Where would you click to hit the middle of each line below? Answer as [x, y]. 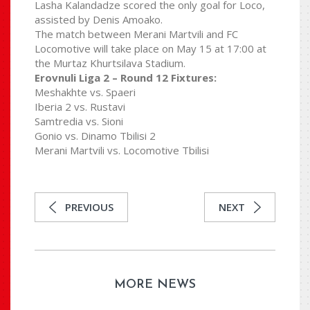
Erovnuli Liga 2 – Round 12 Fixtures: [126, 78]
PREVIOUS [89, 207]
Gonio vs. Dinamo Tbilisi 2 [95, 136]
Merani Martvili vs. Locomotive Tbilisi [122, 151]
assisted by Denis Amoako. [99, 20]
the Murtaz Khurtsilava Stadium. [110, 63]
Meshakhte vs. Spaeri [85, 92]
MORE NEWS [155, 285]
